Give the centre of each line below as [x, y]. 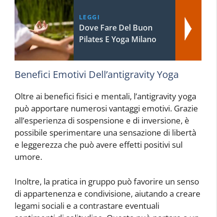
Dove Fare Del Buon [116, 28]
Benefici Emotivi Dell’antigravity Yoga [97, 75]
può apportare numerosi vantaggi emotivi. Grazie [106, 108]
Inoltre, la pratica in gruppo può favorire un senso [107, 181]
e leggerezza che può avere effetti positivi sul [99, 145]
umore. [28, 157]
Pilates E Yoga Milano [117, 39]
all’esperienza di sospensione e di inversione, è [102, 121]
